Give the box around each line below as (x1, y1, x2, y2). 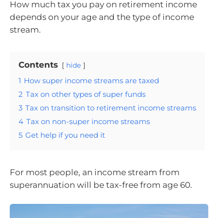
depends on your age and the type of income (10, 12, 194, 22)
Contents (18, 60, 58, 70)
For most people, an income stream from (10, 167, 180, 177)
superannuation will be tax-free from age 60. (10, 180, 192, 190)
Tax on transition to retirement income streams (25, 103, 196, 112)
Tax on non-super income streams (26, 117, 150, 126)
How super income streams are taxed (24, 76, 159, 85)
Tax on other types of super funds (26, 90, 145, 99)
